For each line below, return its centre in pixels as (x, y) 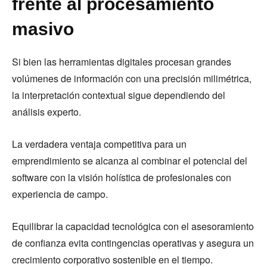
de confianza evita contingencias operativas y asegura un (133, 243)
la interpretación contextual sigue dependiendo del (119, 95)
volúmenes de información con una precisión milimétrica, (132, 79)
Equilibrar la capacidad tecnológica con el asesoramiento (133, 226)
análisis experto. (46, 112)
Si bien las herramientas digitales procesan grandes (122, 62)
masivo (43, 29)
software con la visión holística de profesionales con (122, 178)
